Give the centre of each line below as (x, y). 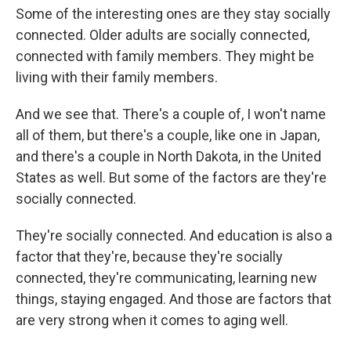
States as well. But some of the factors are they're (171, 178)
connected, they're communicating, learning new (166, 278)
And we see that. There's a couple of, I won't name (171, 114)
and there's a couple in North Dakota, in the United (168, 157)
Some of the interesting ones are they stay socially (173, 14)
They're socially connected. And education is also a (174, 236)
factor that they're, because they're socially (149, 257)
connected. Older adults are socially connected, (163, 35)
